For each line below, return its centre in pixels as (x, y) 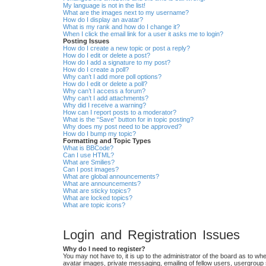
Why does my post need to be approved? (122, 127)
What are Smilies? (89, 162)
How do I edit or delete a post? (107, 56)
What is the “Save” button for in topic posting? (128, 120)
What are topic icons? (94, 205)
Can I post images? (91, 170)
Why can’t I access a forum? (104, 91)
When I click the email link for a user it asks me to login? (143, 34)
